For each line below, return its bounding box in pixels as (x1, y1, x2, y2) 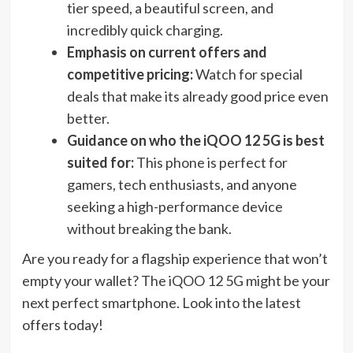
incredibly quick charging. (66, 21, 223, 39)
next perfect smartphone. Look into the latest (21, 294, 301, 312)
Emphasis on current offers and (66, 43, 267, 61)
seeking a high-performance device (66, 198, 283, 216)
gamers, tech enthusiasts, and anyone (66, 176, 297, 194)
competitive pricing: (66, 65, 193, 84)
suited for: (66, 154, 134, 172)
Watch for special (192, 65, 303, 84)
